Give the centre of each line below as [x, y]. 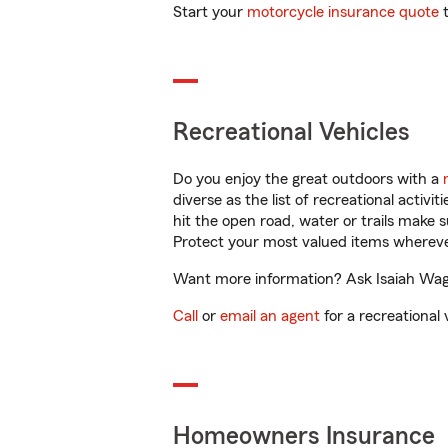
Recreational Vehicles [291, 132]
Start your [210, 12]
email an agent [270, 316]
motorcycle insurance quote [343, 12]
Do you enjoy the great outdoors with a [308, 179]
